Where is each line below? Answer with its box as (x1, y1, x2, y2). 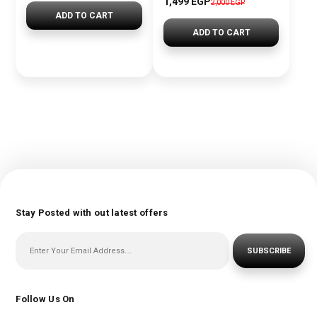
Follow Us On (16, 294, 75, 304)
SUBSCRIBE (246, 246, 291, 255)
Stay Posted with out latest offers (16, 207, 168, 218)
